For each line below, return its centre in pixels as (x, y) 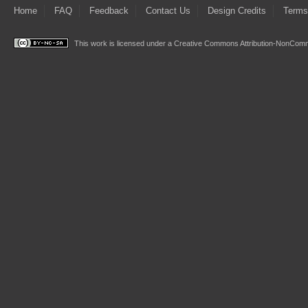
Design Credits (237, 10)
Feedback (109, 10)
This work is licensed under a (123, 43)
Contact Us (168, 10)
